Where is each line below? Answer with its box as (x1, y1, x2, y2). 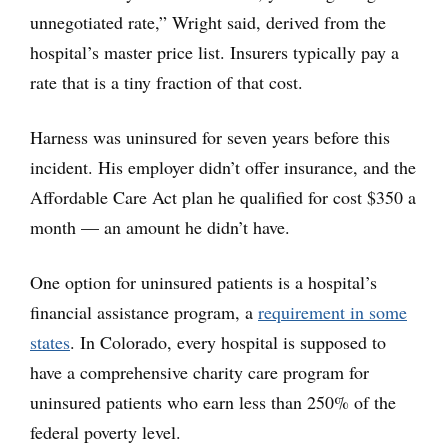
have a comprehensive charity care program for (30, 360, 369, 385)
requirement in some (258, 300, 407, 325)
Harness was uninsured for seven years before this (30, 125, 390, 150)
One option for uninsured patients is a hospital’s (30, 270, 377, 295)
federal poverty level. (30, 420, 181, 445)
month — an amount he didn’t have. (30, 215, 290, 240)
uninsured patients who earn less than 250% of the (30, 390, 396, 415)
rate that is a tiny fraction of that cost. (30, 70, 303, 95)
